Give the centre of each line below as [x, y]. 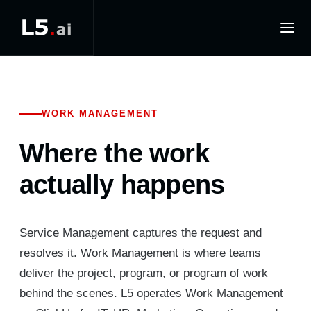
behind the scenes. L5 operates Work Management [151, 293]
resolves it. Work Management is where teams [140, 253]
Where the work [114, 153]
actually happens [122, 185]
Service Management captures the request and [141, 233]
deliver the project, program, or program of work [144, 273]
